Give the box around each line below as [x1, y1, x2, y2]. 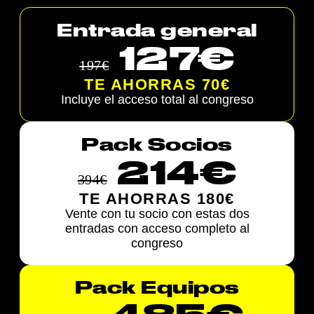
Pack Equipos [74, 280, 240, 298]
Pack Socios [81, 137, 233, 155]
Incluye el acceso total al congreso [60, 93, 254, 107]
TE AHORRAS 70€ [84, 76, 230, 94]
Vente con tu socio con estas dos [64, 207, 250, 221]
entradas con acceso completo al [64, 221, 250, 236]
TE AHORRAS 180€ [79, 190, 235, 208]
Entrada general [57, 23, 257, 41]
